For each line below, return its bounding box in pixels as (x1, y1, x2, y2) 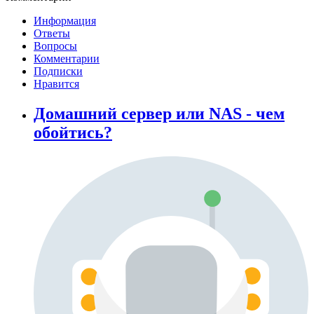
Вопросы (34, 40, 77, 53)
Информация (34, 15, 96, 27)
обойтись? (34, 123, 112, 142)
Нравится (34, 78, 79, 90)
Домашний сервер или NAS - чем (34, 104, 285, 123)
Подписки (34, 65, 83, 78)
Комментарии (34, 53, 100, 65)
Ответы (34, 27, 70, 40)
